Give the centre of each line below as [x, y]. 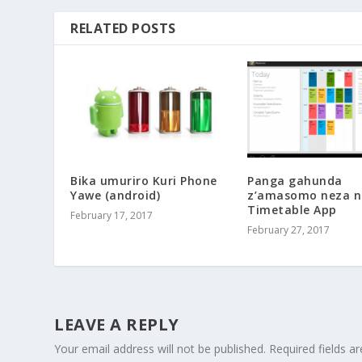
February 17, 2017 [112, 216]
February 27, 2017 [288, 230]
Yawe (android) [116, 196]
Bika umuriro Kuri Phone [144, 181]
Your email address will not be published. [160, 349]
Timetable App [292, 210]
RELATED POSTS [123, 28]
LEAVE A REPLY [117, 325]
